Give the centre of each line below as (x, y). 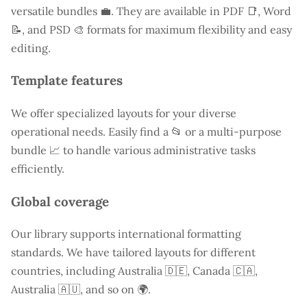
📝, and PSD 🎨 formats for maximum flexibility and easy (151, 29)
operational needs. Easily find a (91, 131)
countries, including (64, 271)
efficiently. (38, 168)
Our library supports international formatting (126, 234)
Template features (67, 81)
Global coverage (60, 201)
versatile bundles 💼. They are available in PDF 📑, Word (151, 11)
